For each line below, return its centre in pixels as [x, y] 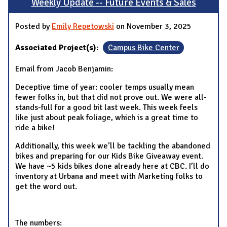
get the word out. [46, 187]
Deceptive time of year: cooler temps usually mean [105, 87]
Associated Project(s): [58, 48]
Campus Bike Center [143, 48]
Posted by [33, 27]
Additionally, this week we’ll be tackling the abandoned [113, 146]
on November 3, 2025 [153, 27]
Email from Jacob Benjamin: [64, 69]
